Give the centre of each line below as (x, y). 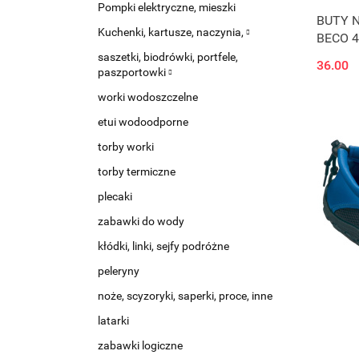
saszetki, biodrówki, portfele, (168, 57)
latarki (113, 321)
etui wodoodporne (143, 122)
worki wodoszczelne (148, 97)
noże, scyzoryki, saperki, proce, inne (185, 296)
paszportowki (133, 72)
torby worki (126, 147)
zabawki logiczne (140, 345)
